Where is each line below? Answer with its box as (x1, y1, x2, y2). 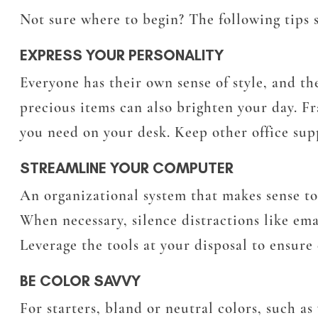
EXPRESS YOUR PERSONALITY (20, 46, 224, 65)
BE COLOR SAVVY (20, 272, 141, 290)
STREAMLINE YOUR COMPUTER (20, 159, 234, 177)
